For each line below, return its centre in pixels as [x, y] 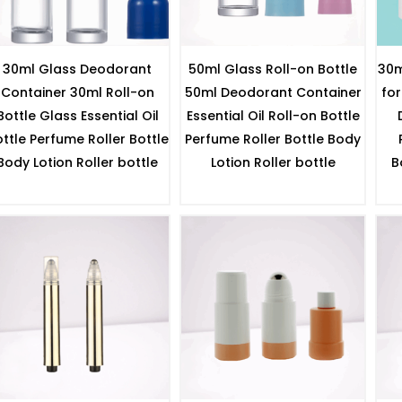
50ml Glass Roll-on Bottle [273, 69]
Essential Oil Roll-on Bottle [273, 115]
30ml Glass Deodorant [77, 69]
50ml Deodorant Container [273, 92]
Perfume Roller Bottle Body [273, 139]
